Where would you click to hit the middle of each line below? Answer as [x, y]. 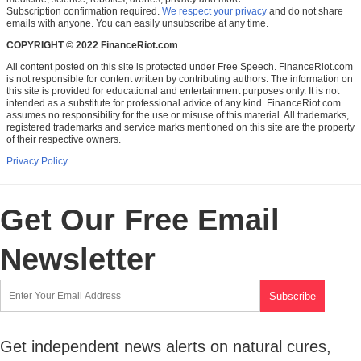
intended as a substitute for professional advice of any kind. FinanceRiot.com [174, 104]
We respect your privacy [214, 12]
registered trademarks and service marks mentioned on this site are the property [180, 128]
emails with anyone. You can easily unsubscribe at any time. [137, 24]
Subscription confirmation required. [84, 12]
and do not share [305, 12]
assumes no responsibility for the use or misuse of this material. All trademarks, [178, 116]
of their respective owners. [64, 140]
